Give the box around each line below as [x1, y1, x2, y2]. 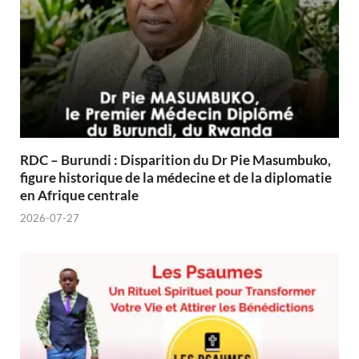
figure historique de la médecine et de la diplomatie [20, 168, 332, 186]
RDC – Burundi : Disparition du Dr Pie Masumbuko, [20, 151, 331, 168]
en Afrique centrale [20, 186, 139, 204]
